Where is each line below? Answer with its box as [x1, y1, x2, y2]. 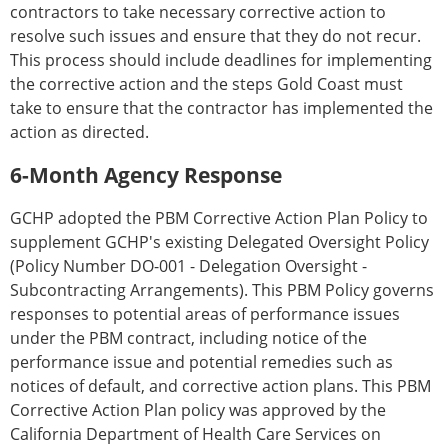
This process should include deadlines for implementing [10, 49, 432, 71]
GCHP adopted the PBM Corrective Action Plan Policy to [10, 207, 428, 229]
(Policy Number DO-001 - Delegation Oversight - [10, 255, 367, 277]
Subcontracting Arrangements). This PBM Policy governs [10, 279, 434, 301]
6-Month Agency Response [10, 161, 282, 189]
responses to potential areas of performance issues [10, 303, 400, 325]
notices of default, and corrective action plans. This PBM [10, 375, 431, 397]
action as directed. [10, 121, 149, 143]
